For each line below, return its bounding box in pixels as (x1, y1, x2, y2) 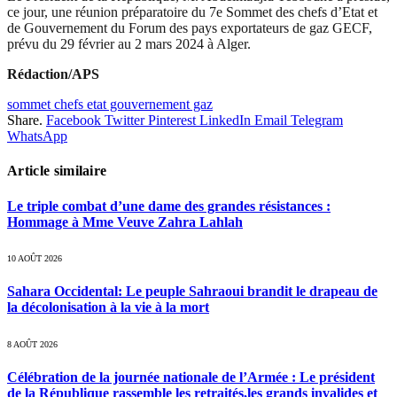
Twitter (105, 113, 144, 128)
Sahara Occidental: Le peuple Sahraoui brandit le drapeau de (7, 284, 378, 300)
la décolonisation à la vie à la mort (7, 300, 209, 315)
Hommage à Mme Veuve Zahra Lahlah (7, 214, 243, 230)
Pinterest (148, 113, 196, 128)
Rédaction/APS (7, 66, 99, 82)
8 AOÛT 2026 (7, 339, 58, 349)
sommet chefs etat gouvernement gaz (7, 97, 213, 113)
